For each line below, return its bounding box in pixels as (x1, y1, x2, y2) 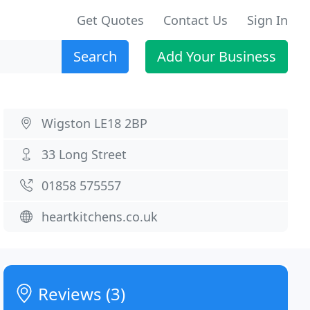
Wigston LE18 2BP (42, 115, 148, 131)
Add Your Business (157, 47, 276, 66)
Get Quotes (77, 12, 144, 28)
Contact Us (163, 12, 228, 28)
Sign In (247, 12, 288, 28)
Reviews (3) (34, 282, 126, 305)
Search (73, 47, 117, 66)
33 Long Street (42, 146, 127, 163)
